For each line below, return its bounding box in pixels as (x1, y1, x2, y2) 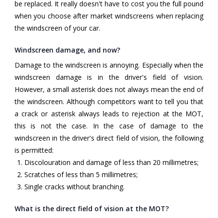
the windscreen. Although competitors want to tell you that (15, 97, 203, 107)
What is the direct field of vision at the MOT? (15, 204, 169, 214)
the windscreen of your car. (15, 23, 100, 33)
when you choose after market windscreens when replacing (15, 11, 203, 21)
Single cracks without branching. (24, 182, 125, 192)
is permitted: (15, 145, 54, 155)
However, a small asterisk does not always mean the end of (15, 85, 203, 94)
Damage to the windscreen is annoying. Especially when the (15, 60, 203, 70)
